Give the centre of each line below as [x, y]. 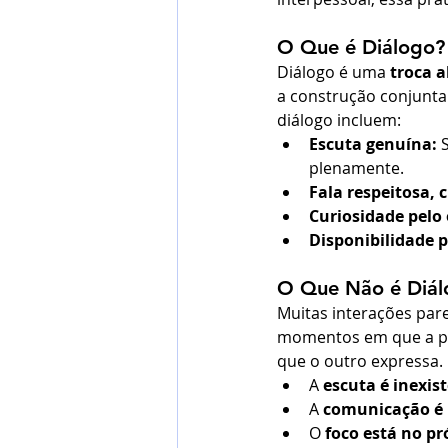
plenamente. [356, 168]
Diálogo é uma [333, 72]
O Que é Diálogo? [361, 47]
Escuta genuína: [373, 144]
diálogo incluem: [339, 120]
